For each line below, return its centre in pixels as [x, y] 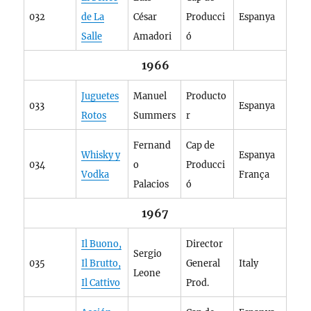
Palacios [151, 184]
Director [205, 244]
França [254, 175]
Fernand [152, 145]
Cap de [201, 145]
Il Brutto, [101, 263]
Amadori [153, 36]
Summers [155, 116]
